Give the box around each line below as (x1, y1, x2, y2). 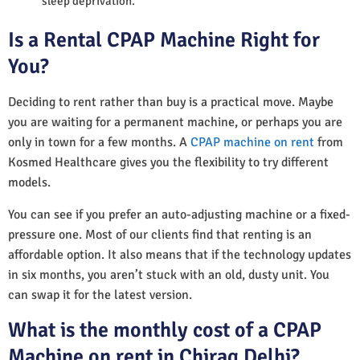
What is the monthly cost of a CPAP (8, 317, 321, 343)
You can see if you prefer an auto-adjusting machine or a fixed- (8, 206, 350, 223)
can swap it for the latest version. (8, 286, 192, 303)
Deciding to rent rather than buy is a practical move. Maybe (8, 93, 333, 110)
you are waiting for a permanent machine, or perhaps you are (8, 113, 342, 130)
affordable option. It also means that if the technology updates (8, 246, 351, 263)
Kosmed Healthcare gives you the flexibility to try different (8, 153, 329, 170)
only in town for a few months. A (8, 133, 190, 150)
